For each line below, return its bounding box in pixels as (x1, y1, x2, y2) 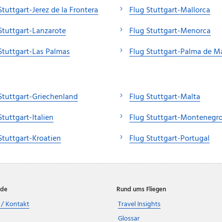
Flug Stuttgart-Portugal (129, 132, 210, 145)
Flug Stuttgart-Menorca (129, 24, 211, 38)
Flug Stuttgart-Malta (129, 90, 200, 104)
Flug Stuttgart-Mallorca (129, 3, 210, 17)
